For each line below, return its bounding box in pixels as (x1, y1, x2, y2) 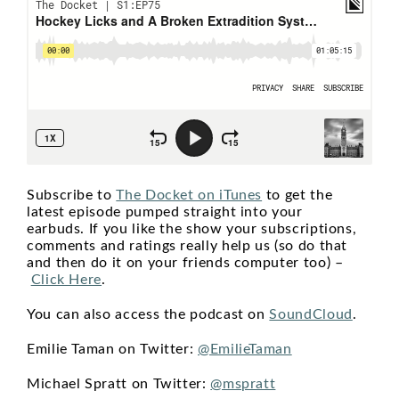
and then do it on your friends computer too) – (27, 256, 344, 270)
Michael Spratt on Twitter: (27, 377, 211, 391)
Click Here (30, 273, 102, 287)
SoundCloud (269, 307, 353, 322)
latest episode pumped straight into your (27, 205, 303, 219)
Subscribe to (27, 188, 117, 202)
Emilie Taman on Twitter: (27, 342, 198, 356)
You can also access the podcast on (27, 307, 270, 322)
